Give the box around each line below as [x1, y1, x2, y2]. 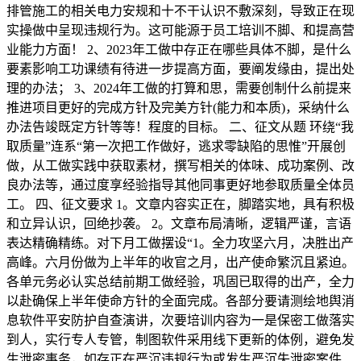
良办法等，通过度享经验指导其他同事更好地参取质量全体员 [6, 178, 355, 192]
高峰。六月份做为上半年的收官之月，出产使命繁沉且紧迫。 [6, 255, 355, 269]
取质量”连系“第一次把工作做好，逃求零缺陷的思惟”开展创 [6, 139, 346, 153]
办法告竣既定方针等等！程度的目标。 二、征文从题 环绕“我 [6, 120, 354, 134]
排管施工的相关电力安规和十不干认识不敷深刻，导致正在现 [6, 4, 355, 18]
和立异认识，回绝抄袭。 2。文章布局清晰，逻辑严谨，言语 [6, 217, 351, 230]
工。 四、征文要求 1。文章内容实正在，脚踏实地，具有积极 [6, 197, 355, 211]
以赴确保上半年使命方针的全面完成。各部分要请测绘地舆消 [6, 294, 355, 308]
